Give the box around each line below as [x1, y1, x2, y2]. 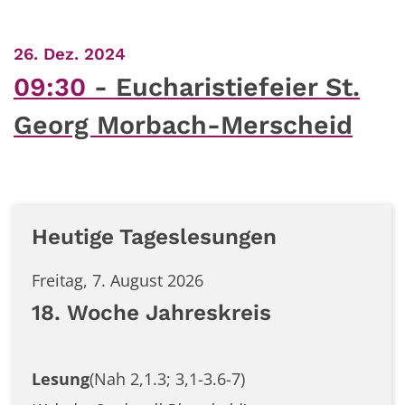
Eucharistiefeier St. [116, 71, 360, 102]
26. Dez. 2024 [14, 44, 126, 65]
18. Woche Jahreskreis [32, 298, 271, 325]
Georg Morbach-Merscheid [14, 108, 353, 140]
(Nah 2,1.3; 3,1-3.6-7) [89, 367, 245, 390]
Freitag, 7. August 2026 [32, 268, 203, 291]
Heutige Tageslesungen [32, 222, 277, 250]
